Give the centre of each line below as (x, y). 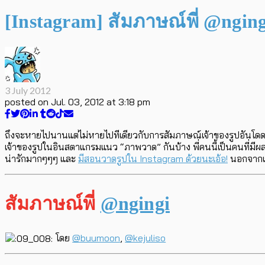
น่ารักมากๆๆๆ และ (41, 158)
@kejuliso (146, 237)
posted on (27, 101)
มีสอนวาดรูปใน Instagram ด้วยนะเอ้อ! (153, 158)
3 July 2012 (28, 90)
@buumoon (96, 237)
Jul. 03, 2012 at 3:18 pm (101, 101)
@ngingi (135, 203)
